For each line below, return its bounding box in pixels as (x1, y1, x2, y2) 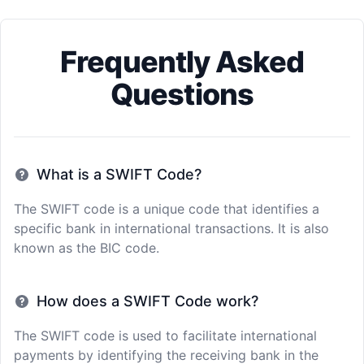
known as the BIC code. (14, 240, 159, 256)
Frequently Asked (60, 44, 304, 80)
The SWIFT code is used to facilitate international (14, 327, 317, 344)
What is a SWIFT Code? (37, 166, 201, 183)
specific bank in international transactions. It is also (14, 220, 329, 236)
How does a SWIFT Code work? (37, 292, 258, 310)
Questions (110, 76, 253, 112)
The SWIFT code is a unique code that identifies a (14, 201, 319, 217)
